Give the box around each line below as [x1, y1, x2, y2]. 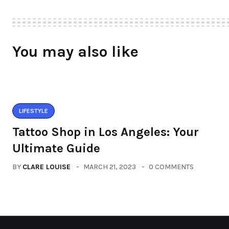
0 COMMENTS [149, 162, 194, 171]
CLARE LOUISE [22, 162, 71, 171]
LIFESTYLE [19, 107, 48, 114]
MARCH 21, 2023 [83, 162, 136, 171]
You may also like [12, 42, 139, 61]
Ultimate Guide [12, 141, 100, 155]
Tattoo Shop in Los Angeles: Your [12, 124, 199, 139]
